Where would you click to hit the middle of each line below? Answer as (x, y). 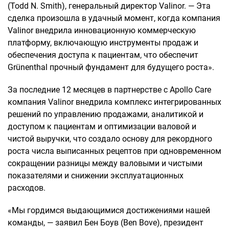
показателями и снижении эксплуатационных (96, 176)
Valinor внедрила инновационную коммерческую (102, 30)
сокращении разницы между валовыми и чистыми (105, 163)
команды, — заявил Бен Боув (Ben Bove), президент (106, 223)
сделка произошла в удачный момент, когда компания (114, 18)
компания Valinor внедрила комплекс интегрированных (114, 102)
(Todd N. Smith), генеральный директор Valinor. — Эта (109, 6)
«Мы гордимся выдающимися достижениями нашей (109, 210)
